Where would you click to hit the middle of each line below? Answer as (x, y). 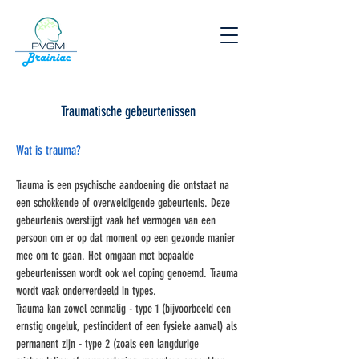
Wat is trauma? (48, 150)
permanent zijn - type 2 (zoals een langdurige (107, 344)
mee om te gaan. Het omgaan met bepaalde (105, 256)
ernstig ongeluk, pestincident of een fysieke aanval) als (127, 326)
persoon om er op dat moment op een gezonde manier (125, 238)
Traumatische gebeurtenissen (128, 111)
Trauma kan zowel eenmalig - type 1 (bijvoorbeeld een (123, 309)
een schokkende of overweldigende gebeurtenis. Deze (123, 203)
